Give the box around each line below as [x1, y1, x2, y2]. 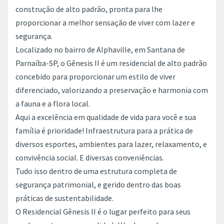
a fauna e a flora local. [15, 98, 90, 108]
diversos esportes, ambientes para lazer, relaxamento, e [15, 139, 207, 149]
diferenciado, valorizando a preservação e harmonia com [15, 85, 208, 95]
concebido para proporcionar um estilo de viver [15, 71, 175, 81]
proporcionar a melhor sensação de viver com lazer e [15, 17, 195, 27]
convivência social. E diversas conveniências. [15, 152, 164, 162]
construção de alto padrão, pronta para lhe [15, 4, 162, 14]
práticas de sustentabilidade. [15, 193, 113, 203]
